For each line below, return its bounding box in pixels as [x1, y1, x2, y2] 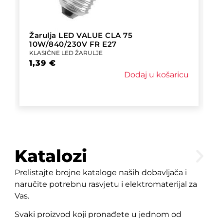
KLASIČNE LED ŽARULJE [29, 49, 103, 56]
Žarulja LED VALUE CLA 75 [29, 30, 132, 40]
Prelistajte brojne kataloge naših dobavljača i [15, 167, 187, 177]
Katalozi [15, 145, 87, 166]
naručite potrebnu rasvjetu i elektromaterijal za [15, 179, 197, 189]
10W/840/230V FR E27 [29, 39, 117, 49]
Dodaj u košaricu [124, 70, 189, 79]
